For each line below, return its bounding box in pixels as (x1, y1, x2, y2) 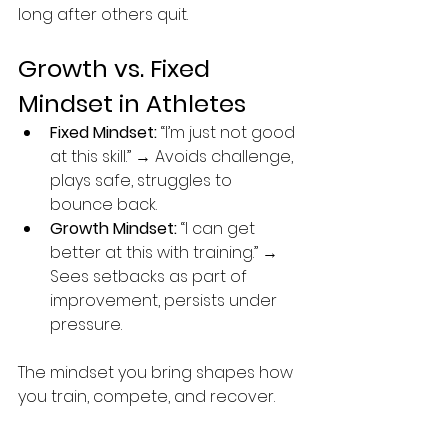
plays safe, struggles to (50, 169, 236, 192)
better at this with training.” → (50, 241, 282, 264)
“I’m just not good (157, 121, 299, 144)
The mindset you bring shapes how (18, 361, 297, 384)
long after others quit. (18, 3, 188, 26)
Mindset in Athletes (18, 87, 246, 120)
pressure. (50, 313, 122, 336)
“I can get (177, 217, 259, 240)
